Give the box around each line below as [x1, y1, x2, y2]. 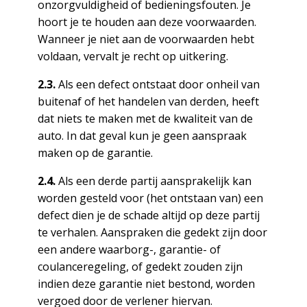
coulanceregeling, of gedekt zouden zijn [37, 259, 243, 274]
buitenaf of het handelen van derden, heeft [37, 94, 259, 109]
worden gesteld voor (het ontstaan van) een [37, 191, 263, 206]
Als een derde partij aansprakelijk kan [55, 173, 251, 188]
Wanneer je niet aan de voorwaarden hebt [37, 32, 254, 47]
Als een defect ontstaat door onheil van [55, 77, 260, 92]
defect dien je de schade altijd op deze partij [37, 208, 260, 223]
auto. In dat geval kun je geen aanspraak [37, 128, 247, 143]
